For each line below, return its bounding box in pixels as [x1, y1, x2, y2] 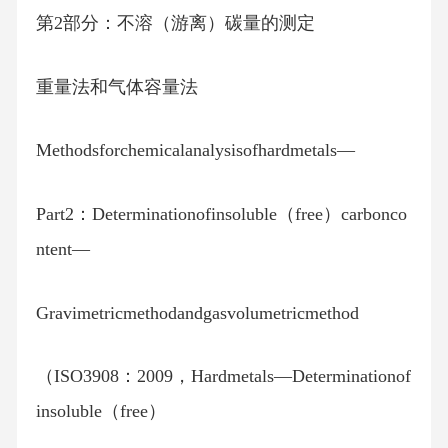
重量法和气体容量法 [35, 76, 198, 97]
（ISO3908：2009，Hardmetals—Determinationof [35, 366, 411, 387]
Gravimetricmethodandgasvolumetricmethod [35, 302, 359, 323]
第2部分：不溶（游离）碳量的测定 [35, 13, 315, 34]
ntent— [35, 239, 90, 260]
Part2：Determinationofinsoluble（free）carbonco [35, 204, 407, 225]
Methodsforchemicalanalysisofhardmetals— [35, 140, 355, 161]
